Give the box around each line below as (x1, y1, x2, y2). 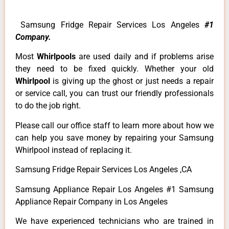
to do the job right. (15, 101, 81, 111)
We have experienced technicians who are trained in (15, 216, 214, 226)
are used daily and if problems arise (79, 52, 214, 62)
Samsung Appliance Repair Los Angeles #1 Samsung (15, 184, 214, 194)
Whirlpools (37, 52, 79, 62)
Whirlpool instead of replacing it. (15, 145, 132, 155)
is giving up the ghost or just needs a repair (53, 76, 214, 86)
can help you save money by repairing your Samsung (15, 132, 214, 143)
